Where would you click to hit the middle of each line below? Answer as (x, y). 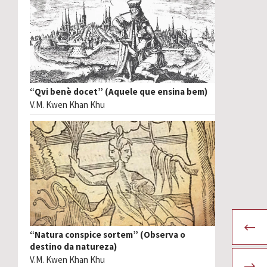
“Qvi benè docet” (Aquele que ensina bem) (119, 91)
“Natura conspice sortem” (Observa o (108, 234)
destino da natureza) (73, 246)
